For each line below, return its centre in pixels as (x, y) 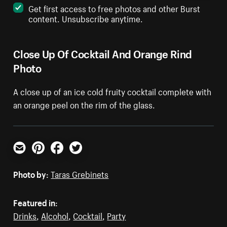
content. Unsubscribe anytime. (86, 18)
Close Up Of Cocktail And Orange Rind (103, 53)
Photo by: (31, 174)
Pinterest (48, 158)
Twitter (82, 158)
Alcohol (55, 215)
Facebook (68, 158)
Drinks (25, 215)
